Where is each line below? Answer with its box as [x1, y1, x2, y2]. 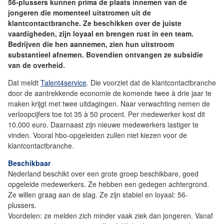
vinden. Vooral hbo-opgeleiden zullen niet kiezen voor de [8, 130, 187, 140]
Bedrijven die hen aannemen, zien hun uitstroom [8, 39, 174, 49]
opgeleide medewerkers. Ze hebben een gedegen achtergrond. [8, 179, 209, 189]
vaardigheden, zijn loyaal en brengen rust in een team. [8, 28, 193, 39]
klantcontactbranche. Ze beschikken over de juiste [8, 18, 181, 28]
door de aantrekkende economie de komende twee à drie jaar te [8, 88, 211, 98]
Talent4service [40, 77, 86, 88]
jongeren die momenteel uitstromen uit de [8, 7, 151, 18]
